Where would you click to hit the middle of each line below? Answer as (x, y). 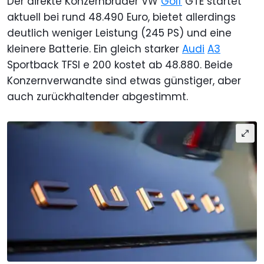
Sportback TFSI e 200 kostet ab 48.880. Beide (120, 65)
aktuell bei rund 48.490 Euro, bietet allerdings (121, 17)
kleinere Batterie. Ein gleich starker (95, 49)
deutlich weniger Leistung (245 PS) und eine (119, 33)
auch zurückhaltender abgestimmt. (98, 96)
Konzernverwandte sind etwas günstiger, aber (124, 80)
